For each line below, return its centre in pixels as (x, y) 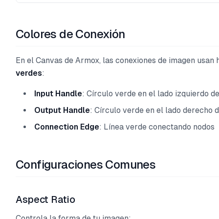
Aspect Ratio (45, 199)
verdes (29, 73)
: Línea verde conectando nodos (157, 127)
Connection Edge (67, 127)
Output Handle (62, 110)
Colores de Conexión (70, 34)
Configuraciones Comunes (86, 164)
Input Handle (58, 94)
